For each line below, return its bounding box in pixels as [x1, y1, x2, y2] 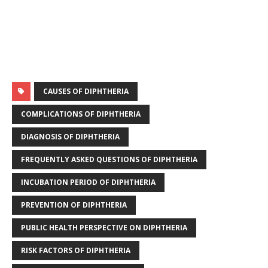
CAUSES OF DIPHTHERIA [43, 86, 129, 97]
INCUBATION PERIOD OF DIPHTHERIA [21, 177, 156, 188]
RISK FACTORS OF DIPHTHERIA [21, 245, 130, 256]
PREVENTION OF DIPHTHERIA [21, 200, 127, 211]
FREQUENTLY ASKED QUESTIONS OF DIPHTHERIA [21, 154, 197, 165]
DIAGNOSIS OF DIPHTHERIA [21, 132, 120, 142]
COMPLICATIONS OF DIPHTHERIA [21, 109, 141, 120]
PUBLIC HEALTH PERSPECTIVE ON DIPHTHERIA [21, 223, 187, 233]
